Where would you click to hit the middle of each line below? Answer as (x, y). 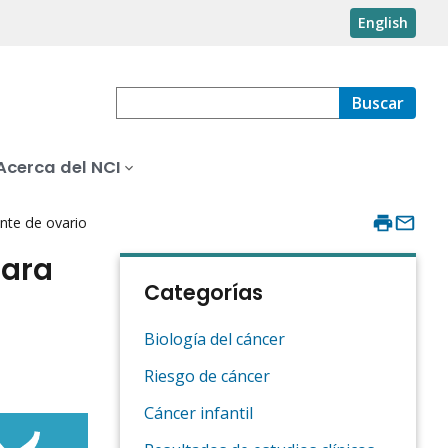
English (383, 23)
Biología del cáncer (214, 339)
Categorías (203, 293)
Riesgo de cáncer (207, 376)
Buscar (377, 103)
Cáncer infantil (198, 413)
